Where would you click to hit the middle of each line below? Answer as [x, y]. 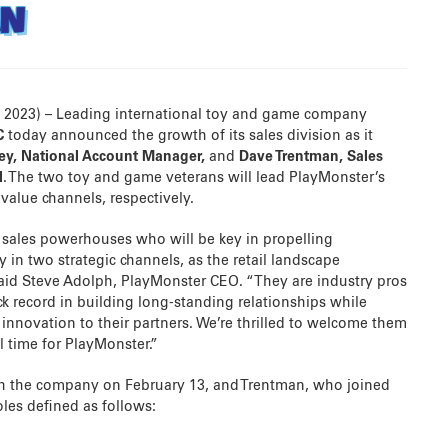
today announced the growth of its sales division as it [189, 136]
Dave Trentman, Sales [311, 157]
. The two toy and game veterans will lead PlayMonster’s [194, 178]
